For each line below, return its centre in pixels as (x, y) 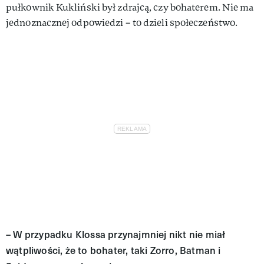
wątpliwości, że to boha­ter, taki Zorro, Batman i (113, 250)
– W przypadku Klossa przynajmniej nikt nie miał (116, 234)
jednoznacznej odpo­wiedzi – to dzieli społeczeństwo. (122, 22)
